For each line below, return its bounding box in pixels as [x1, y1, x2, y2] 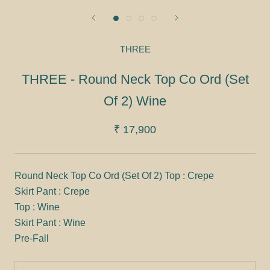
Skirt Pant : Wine [14, 218, 86, 228]
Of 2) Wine [104, 93, 166, 109]
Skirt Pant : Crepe [14, 186, 90, 197]
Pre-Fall [14, 233, 51, 244]
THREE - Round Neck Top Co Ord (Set [21, 72, 249, 87]
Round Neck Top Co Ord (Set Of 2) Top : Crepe [14, 171, 214, 181]
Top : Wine [14, 202, 60, 213]
